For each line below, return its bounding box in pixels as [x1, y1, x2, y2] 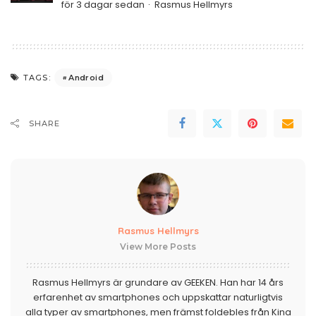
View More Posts [120, 241, 196, 252]
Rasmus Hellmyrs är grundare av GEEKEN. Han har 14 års [32, 276, 284, 288]
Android [68, 72, 104, 83]
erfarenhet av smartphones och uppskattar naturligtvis [33, 291, 283, 303]
